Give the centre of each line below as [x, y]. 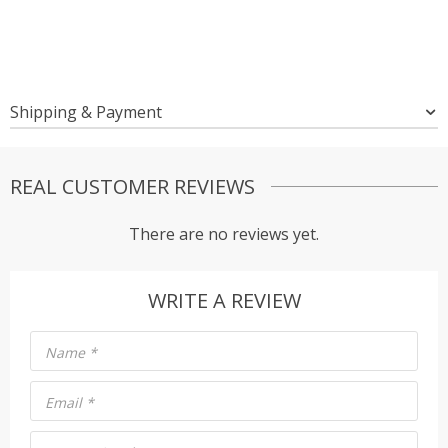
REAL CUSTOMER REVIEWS [132, 186]
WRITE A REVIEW [224, 300]
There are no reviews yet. [224, 233]
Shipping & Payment [86, 111]
